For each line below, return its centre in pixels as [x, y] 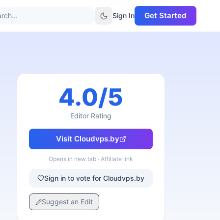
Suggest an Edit [67, 202]
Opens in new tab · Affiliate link [91, 159]
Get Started [165, 15]
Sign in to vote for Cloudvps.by [94, 178]
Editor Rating [91, 116]
